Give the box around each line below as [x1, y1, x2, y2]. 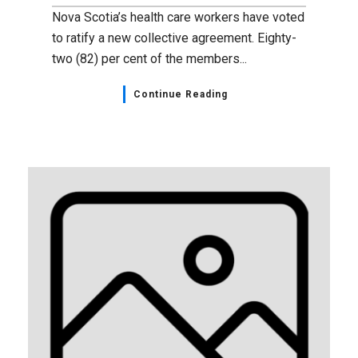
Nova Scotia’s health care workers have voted [52, 9, 304, 25]
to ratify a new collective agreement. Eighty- [52, 30, 296, 46]
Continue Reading [133, 88, 228, 100]
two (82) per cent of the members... [52, 50, 247, 66]
